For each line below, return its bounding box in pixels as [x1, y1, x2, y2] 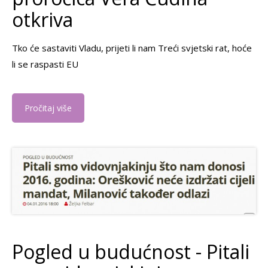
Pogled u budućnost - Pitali [12, 238, 249, 264]
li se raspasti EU [12, 58, 78, 71]
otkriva [12, 7, 73, 33]
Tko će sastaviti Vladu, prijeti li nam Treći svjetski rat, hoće [12, 42, 252, 54]
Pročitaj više [25, 102, 72, 114]
